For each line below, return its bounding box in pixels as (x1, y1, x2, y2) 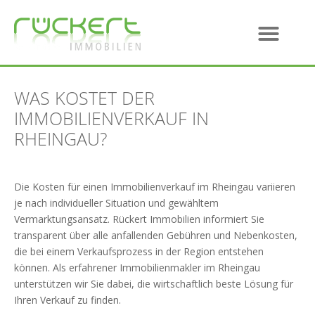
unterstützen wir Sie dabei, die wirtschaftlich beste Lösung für (14, 277, 293, 291)
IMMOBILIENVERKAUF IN (14, 105, 209, 130)
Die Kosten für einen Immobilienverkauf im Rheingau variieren (14, 180, 295, 194)
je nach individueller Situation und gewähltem (14, 196, 219, 210)
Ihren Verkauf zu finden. (14, 293, 121, 307)
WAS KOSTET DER (14, 85, 155, 110)
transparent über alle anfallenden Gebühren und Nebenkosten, (14, 229, 297, 243)
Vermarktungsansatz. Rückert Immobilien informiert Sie (14, 212, 264, 226)
